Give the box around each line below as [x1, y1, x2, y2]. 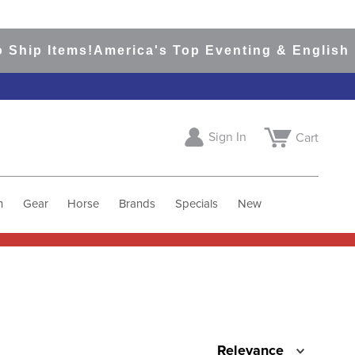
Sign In [208, 131, 246, 144]
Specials [174, 197, 218, 210]
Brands [119, 197, 156, 210]
